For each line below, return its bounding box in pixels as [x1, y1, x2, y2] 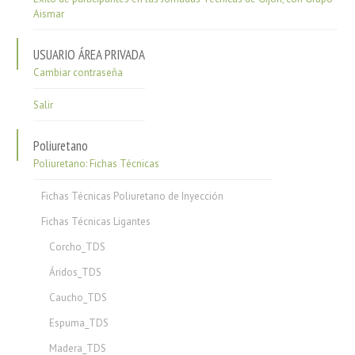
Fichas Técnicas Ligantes [41, 214, 151, 228]
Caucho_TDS [49, 290, 108, 304]
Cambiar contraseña [33, 65, 124, 79]
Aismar [33, 6, 65, 21]
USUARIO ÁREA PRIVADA [33, 45, 146, 63]
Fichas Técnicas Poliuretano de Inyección [41, 189, 224, 203]
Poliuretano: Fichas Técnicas [33, 156, 160, 170]
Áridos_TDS [49, 265, 102, 279]
